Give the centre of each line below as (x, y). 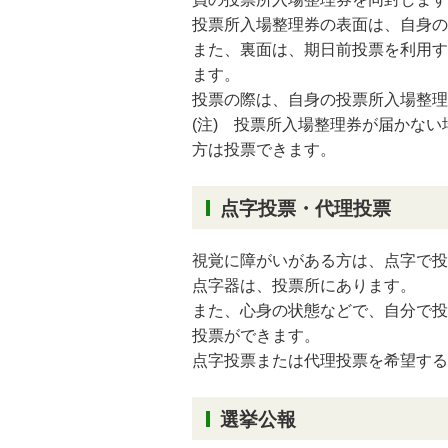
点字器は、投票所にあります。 (304, 285)
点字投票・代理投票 (305, 209)
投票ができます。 (256, 335)
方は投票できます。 (264, 150)
